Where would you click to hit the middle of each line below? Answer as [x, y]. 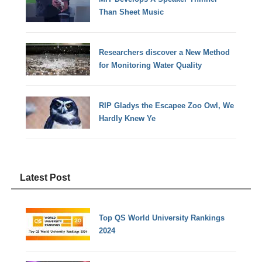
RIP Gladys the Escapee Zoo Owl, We [167, 106]
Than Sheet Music [132, 12]
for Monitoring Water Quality [151, 65]
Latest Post [45, 177]
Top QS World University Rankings [162, 218]
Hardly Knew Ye [127, 119]
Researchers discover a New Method [165, 53]
